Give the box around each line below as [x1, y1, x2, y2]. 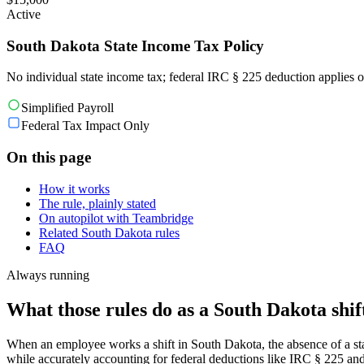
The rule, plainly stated [39, 196, 156, 210]
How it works [39, 181, 110, 196]
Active [6, 6, 41, 21]
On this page [6, 149, 91, 167]
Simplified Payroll [21, 101, 114, 115]
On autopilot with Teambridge [39, 210, 193, 225]
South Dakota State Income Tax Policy [6, 37, 264, 54]
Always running [6, 267, 89, 282]
